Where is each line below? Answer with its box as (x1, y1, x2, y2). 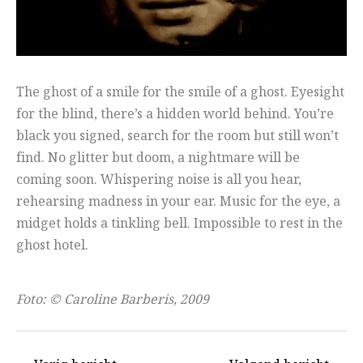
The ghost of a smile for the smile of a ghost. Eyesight (16, 82, 344, 103)
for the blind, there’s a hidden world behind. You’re (16, 104, 334, 125)
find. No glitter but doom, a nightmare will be (16, 147, 300, 169)
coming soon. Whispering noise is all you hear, (16, 169, 301, 190)
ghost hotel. (16, 235, 88, 256)
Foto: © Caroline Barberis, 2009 (16, 289, 209, 310)
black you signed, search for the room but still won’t (16, 126, 339, 147)
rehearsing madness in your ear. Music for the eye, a (16, 191, 340, 212)
